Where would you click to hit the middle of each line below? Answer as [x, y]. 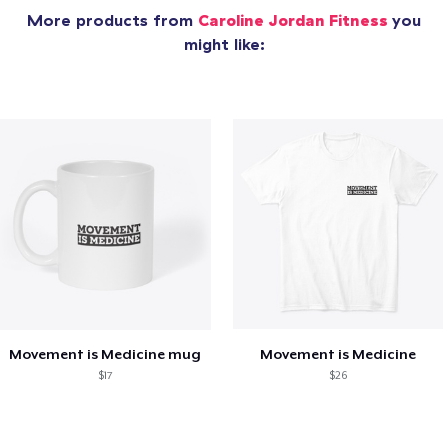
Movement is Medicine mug [105, 353]
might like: [224, 44]
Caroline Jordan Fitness [295, 20]
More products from [112, 20]
